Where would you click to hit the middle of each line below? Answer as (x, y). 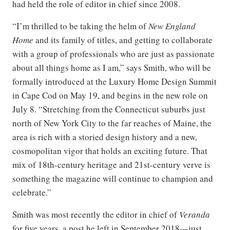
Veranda (195, 214)
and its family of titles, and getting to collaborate (123, 40)
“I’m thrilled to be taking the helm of (80, 26)
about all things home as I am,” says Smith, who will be (112, 68)
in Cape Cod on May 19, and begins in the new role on (110, 95)
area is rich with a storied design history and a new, (105, 137)
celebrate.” (32, 192)
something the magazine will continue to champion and (113, 178)
